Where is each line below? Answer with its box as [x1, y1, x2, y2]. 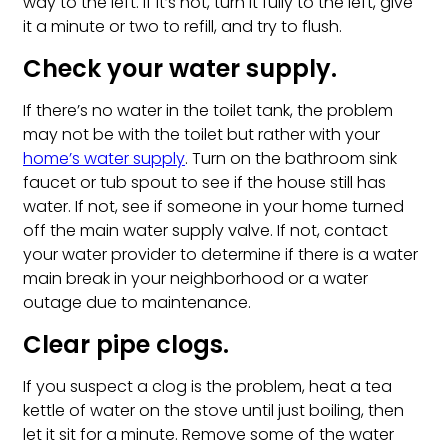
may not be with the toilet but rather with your [23, 123, 380, 147]
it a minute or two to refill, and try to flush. [23, 15, 342, 39]
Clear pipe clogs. [23, 328, 229, 362]
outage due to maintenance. [23, 291, 251, 315]
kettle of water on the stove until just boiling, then [23, 399, 404, 423]
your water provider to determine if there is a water [23, 243, 418, 267]
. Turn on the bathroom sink [185, 147, 397, 171]
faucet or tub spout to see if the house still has [23, 171, 386, 195]
